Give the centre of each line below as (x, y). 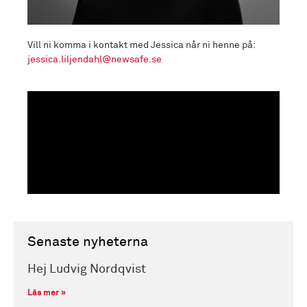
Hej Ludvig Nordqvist (87, 269)
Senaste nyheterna (88, 242)
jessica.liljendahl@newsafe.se (95, 60)
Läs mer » (47, 293)
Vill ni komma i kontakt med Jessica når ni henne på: (141, 46)
